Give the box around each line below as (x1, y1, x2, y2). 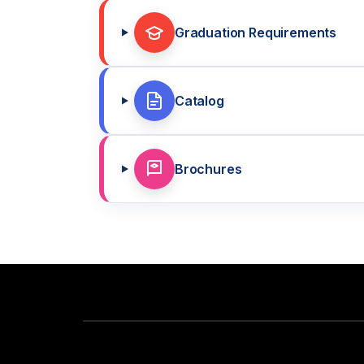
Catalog (174, 93, 224, 109)
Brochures (174, 161, 242, 177)
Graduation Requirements (174, 24, 337, 41)
